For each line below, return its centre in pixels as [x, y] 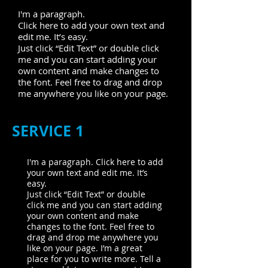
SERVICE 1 [48, 131]
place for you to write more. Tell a [94, 259]
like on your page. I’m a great [85, 248]
